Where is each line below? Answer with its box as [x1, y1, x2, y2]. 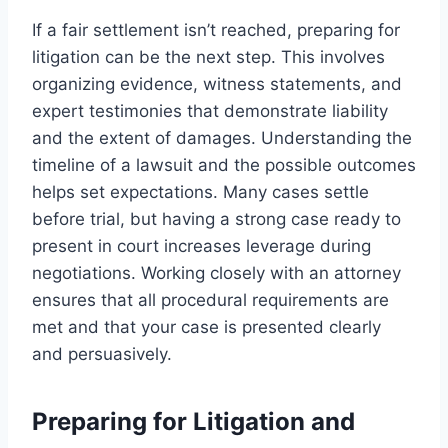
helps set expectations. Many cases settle [32, 182, 369, 203]
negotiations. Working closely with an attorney [32, 263, 401, 284]
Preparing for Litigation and [32, 407, 355, 437]
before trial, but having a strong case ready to [32, 209, 401, 230]
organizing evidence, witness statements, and [32, 74, 402, 95]
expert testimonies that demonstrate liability [32, 101, 388, 122]
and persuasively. [32, 344, 172, 365]
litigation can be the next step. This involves [32, 47, 385, 68]
